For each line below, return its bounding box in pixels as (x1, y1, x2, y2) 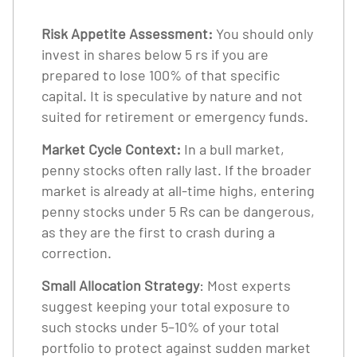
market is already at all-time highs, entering (41, 182, 315, 199)
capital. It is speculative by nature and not (41, 87, 303, 104)
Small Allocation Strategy (41, 277, 199, 294)
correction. (41, 244, 112, 261)
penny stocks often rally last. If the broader (41, 161, 312, 178)
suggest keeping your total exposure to (41, 297, 290, 315)
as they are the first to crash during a (41, 223, 275, 241)
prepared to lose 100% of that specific (41, 66, 280, 84)
